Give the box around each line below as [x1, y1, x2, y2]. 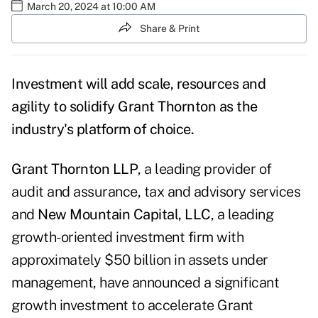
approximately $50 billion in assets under [11, 251, 268, 269]
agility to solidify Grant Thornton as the [11, 98, 258, 116]
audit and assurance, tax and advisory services [11, 183, 300, 201]
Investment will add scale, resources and [11, 75, 265, 93]
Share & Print [140, 23, 199, 34]
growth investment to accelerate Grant [11, 297, 253, 314]
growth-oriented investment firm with [11, 229, 243, 246]
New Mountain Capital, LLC [38, 206, 211, 224]
